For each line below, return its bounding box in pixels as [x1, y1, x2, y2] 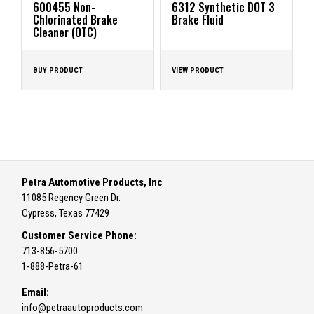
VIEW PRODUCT [171, 66, 224, 76]
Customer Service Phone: [22, 229, 137, 243]
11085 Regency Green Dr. [22, 191, 121, 205]
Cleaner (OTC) [33, 24, 97, 41]
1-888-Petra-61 [22, 260, 84, 273]
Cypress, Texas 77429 [22, 207, 110, 220]
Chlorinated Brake [33, 11, 118, 29]
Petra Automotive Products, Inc [22, 176, 163, 189]
